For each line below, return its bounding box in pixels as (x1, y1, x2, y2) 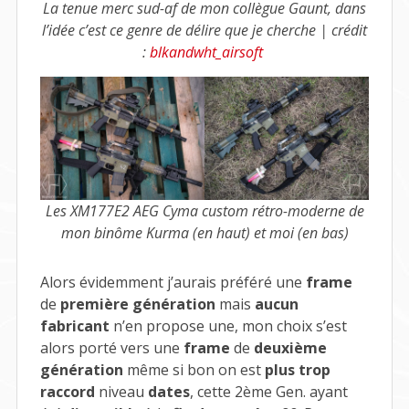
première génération (59, 293, 215, 314)
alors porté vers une (39, 337, 184, 358)
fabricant (39, 315, 110, 336)
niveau (94, 381, 148, 402)
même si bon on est (122, 359, 265, 380)
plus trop (264, 359, 330, 380)
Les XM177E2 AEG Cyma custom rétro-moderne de (45, 200, 364, 221)
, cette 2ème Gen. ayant (189, 381, 348, 402)
